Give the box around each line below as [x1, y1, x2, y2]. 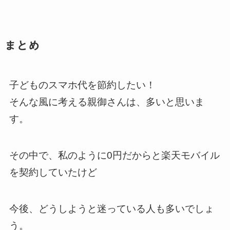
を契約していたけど [9, 166, 97, 178]
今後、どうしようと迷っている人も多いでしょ [9, 203, 214, 214]
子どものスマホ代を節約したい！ [9, 80, 156, 91]
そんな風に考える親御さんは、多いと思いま [9, 97, 204, 108]
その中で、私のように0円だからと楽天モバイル [9, 149, 220, 161]
